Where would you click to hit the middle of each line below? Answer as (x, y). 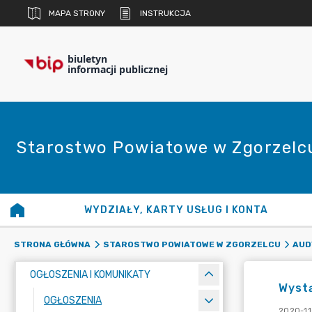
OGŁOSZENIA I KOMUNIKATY (90, 275)
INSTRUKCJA (165, 13)
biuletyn (87, 59)
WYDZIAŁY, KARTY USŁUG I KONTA (177, 210)
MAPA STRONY (77, 13)
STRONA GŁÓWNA (52, 244)
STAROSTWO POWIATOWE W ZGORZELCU (192, 244)
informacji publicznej (118, 69)
